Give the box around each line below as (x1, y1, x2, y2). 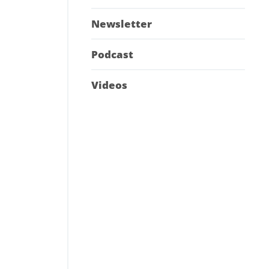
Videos (91, 78, 127, 92)
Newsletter (91, 17, 152, 31)
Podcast (91, 47, 133, 62)
